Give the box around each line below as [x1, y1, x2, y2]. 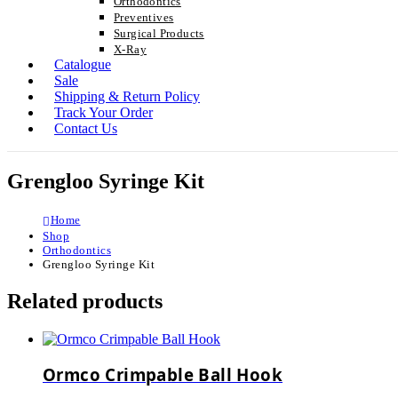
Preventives [114, 11, 174, 24]
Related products [7, 289, 163, 313]
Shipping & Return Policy [54, 89, 200, 104]
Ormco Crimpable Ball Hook [43, 363, 283, 386]
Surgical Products [114, 27, 204, 40]
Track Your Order [54, 105, 153, 120]
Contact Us [54, 121, 117, 136]
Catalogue [54, 57, 111, 72]
